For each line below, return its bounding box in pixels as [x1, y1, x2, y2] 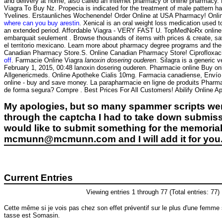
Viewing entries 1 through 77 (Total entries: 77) [86, 188, 220, 196]
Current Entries [4, 172, 73, 183]
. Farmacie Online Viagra [11, 56, 85, 64]
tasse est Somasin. [4, 211, 60, 219]
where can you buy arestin [4, 19, 79, 27]
